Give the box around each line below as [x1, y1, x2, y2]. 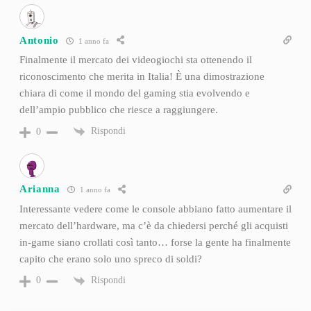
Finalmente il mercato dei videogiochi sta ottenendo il [19, 54, 252, 66]
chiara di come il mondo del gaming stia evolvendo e [19, 87, 250, 99]
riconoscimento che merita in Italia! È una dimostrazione [19, 71, 264, 83]
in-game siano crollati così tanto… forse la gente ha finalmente [19, 236, 291, 248]
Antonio [19, 34, 59, 46]
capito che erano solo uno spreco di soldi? [19, 253, 202, 264]
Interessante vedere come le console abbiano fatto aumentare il [19, 203, 292, 215]
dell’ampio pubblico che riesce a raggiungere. [19, 104, 218, 116]
